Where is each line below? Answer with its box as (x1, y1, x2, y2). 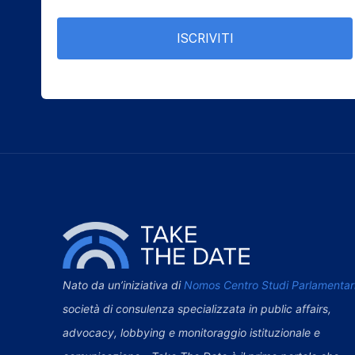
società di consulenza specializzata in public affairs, (63, 301, 332, 315)
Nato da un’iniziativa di (63, 277, 185, 292)
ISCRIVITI (176, 30, 234, 46)
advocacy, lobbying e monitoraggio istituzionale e (63, 325, 321, 339)
